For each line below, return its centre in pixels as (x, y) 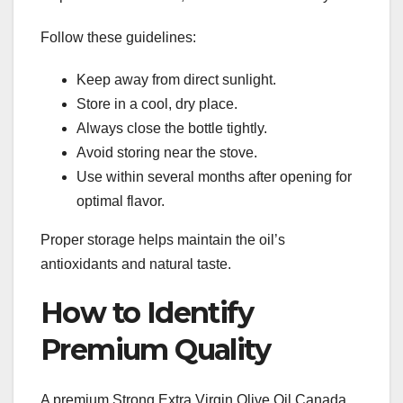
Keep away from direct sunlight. (176, 79)
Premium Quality (155, 349)
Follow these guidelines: (118, 37)
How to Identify (147, 312)
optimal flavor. (121, 201)
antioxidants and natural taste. (136, 264)
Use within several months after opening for (214, 176)
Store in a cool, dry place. (157, 103)
